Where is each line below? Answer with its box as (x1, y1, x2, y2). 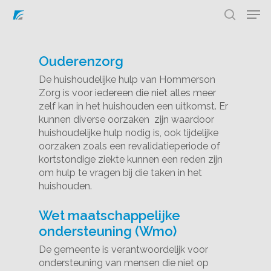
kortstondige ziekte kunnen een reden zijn (39, 154, 223, 165)
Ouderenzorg (39, 53, 124, 69)
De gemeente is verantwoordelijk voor (39, 244, 209, 255)
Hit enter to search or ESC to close (53, 68, 184, 78)
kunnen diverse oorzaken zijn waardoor (39, 114, 215, 125)
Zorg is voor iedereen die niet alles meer (39, 87, 217, 99)
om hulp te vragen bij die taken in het (39, 167, 203, 178)
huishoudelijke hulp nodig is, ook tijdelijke (39, 127, 219, 139)
